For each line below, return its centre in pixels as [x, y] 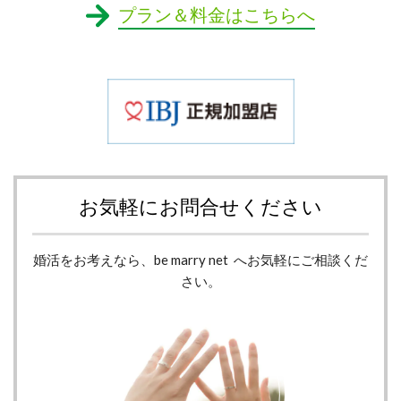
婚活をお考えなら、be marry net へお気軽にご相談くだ [200, 260]
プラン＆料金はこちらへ [217, 14]
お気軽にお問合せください [200, 207]
